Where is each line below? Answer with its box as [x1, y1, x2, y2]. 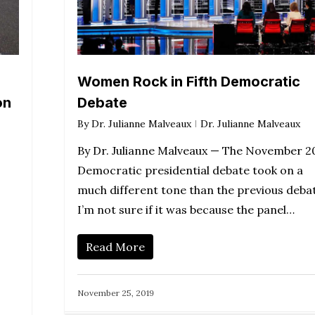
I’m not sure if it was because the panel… [77, 202, 295, 217]
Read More [86, 240, 145, 255]
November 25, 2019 [77, 288, 154, 299]
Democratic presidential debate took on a [77, 163, 303, 178]
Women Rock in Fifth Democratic [77, 73, 300, 91]
